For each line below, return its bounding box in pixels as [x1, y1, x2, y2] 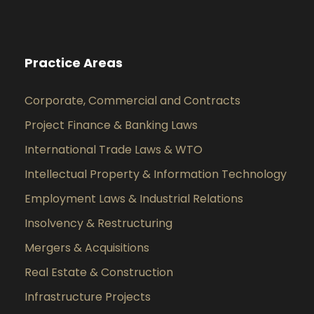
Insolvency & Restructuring [25, 214, 172, 231]
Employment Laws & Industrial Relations [25, 190, 243, 207]
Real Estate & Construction [25, 264, 173, 280]
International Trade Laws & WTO [25, 141, 203, 158]
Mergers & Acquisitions [25, 239, 149, 256]
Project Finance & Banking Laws [25, 116, 198, 133]
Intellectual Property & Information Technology [25, 165, 287, 182]
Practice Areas [25, 53, 123, 71]
